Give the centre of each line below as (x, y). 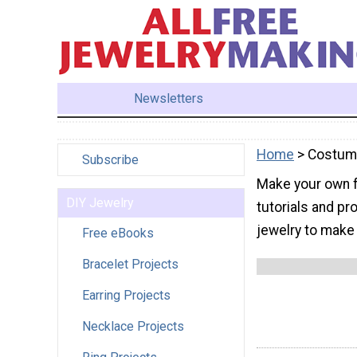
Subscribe (110, 159)
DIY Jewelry (100, 202)
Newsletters (169, 98)
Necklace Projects (133, 326)
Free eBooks (118, 233)
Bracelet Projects (130, 264)
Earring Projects (126, 295)
